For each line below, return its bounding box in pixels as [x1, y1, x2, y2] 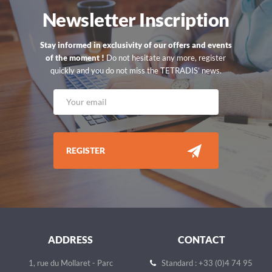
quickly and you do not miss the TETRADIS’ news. [50, 66, 222, 76]
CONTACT [177, 234, 225, 246]
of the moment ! [46, 53, 105, 63]
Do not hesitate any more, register [104, 53, 226, 63]
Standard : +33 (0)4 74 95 [160, 258, 253, 268]
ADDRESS [48, 234, 93, 246]
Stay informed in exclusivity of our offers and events [39, 40, 232, 50]
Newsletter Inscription [42, 7, 229, 31]
